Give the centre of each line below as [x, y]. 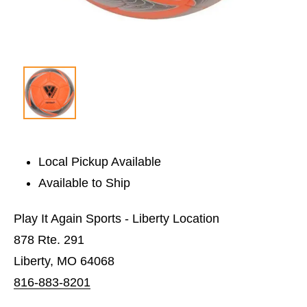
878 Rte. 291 [49, 240]
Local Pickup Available [100, 161]
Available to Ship [85, 183]
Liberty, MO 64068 [64, 261]
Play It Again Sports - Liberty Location [116, 218]
